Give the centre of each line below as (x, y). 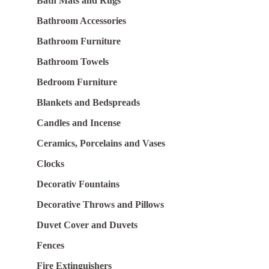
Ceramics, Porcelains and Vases (101, 143)
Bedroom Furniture (77, 82)
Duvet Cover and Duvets (87, 225)
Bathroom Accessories (81, 20)
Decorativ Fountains (78, 184)
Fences (50, 245)
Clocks (50, 163)
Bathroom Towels (72, 61)
